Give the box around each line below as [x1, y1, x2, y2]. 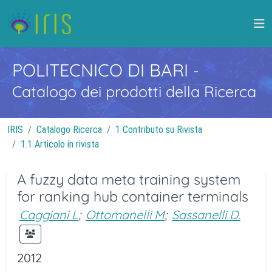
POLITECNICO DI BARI [12, 59, 193, 81]
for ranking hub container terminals [17, 188, 248, 205]
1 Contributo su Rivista [115, 124, 202, 135]
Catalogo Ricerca [36, 124, 102, 135]
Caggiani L [19, 207, 78, 222]
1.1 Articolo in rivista [21, 138, 99, 150]
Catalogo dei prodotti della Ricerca [12, 82, 256, 101]
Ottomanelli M [86, 207, 165, 222]
